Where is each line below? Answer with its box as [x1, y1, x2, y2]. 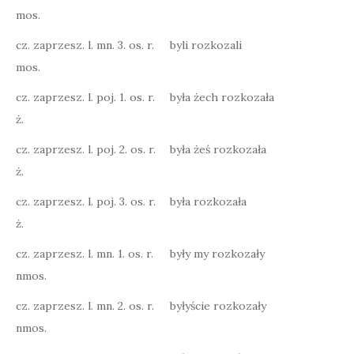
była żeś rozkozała [170, 142, 266, 156]
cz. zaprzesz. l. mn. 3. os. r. [16, 38, 154, 52]
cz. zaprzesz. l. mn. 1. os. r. [16, 247, 153, 261]
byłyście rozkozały [170, 299, 266, 313]
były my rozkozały [170, 247, 265, 261]
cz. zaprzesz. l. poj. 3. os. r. [16, 194, 156, 209]
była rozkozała [170, 194, 247, 209]
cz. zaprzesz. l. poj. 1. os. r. [16, 90, 155, 104]
